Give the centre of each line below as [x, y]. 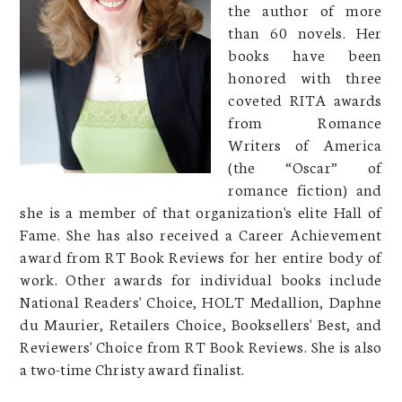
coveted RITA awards [305, 98]
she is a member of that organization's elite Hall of [201, 210]
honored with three [305, 76]
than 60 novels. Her [305, 31]
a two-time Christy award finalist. [132, 367]
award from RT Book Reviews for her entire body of [201, 255]
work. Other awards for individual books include [201, 278]
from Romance [305, 121]
